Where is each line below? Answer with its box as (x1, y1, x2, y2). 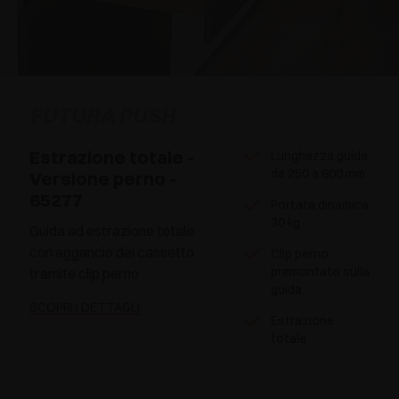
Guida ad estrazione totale (29, 222, 194, 240)
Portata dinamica (271, 197, 369, 214)
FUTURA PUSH (29, 102, 175, 129)
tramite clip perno (29, 265, 139, 283)
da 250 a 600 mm (271, 166, 365, 183)
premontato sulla (271, 264, 370, 281)
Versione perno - (29, 167, 176, 191)
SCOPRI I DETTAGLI (29, 299, 140, 316)
